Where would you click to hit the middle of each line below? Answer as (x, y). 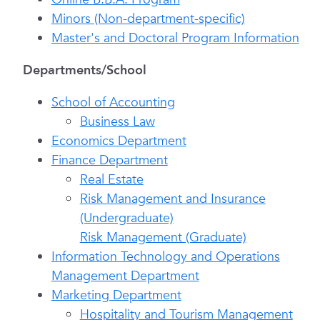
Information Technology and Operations (165, 257)
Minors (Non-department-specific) (148, 19)
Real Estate (111, 180)
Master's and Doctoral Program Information (175, 38)
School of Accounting (113, 102)
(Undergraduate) (126, 218)
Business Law (117, 122)
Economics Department (119, 141)
